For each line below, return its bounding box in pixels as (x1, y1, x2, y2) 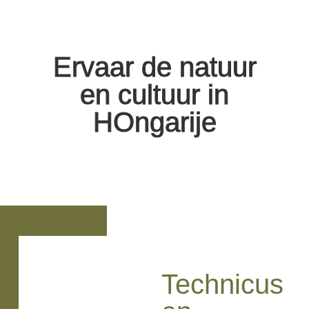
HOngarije (92, 106, 217, 137)
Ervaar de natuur (52, 51, 257, 82)
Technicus (161, 268, 283, 299)
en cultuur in (80, 79, 229, 110)
